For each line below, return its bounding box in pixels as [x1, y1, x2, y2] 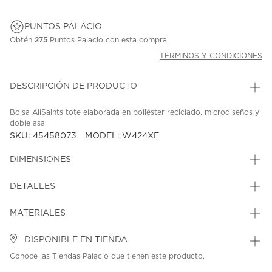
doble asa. [10, 120, 47, 127]
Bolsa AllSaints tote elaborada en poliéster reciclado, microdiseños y [10, 109, 259, 117]
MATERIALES [10, 209, 66, 218]
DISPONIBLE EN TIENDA [22, 236, 127, 245]
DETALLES [10, 182, 55, 191]
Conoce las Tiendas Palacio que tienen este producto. [10, 253, 205, 260]
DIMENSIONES [10, 155, 71, 165]
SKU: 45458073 [10, 132, 79, 141]
